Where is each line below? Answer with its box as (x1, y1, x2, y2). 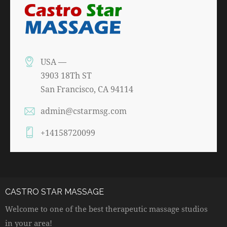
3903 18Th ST (41, 69, 92, 81)
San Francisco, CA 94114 (41, 83, 134, 94)
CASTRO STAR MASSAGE (5, 186, 104, 197)
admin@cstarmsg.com (41, 105, 127, 116)
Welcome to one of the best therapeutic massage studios (5, 204, 208, 214)
